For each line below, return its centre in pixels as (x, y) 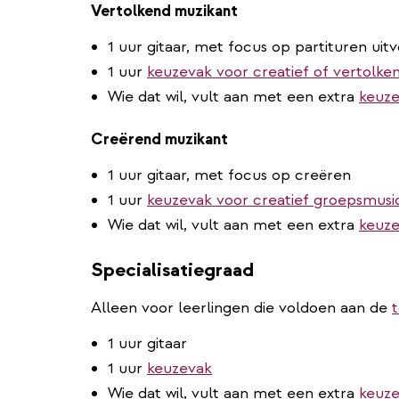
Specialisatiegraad (172, 269)
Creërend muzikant (159, 139)
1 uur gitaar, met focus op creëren (229, 175)
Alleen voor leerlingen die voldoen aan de (241, 307)
